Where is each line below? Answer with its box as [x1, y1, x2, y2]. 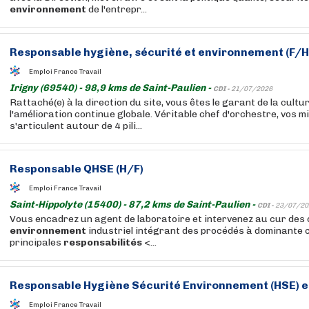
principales [10, 237, 63, 248]
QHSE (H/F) [81, 162, 143, 175]
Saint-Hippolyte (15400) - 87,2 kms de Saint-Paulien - [10, 199, 257, 210]
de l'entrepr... [86, 3, 147, 15]
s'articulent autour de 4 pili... [10, 120, 142, 132]
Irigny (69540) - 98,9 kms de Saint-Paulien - [10, 82, 213, 94]
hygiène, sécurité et [81, 46, 198, 59]
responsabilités [63, 237, 142, 248]
